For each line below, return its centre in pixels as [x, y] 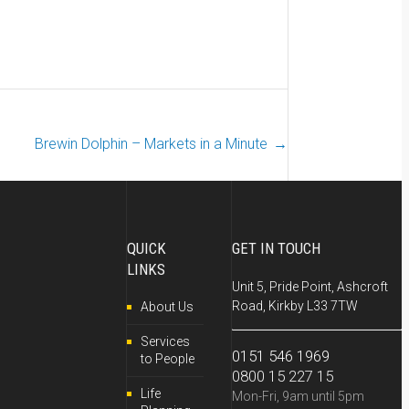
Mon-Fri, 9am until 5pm [298, 396]
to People [168, 358]
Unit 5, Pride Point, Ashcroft [310, 286]
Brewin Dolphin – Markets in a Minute [151, 144]
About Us [167, 306]
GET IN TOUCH [276, 248]
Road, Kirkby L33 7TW [295, 305]
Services [165, 341]
